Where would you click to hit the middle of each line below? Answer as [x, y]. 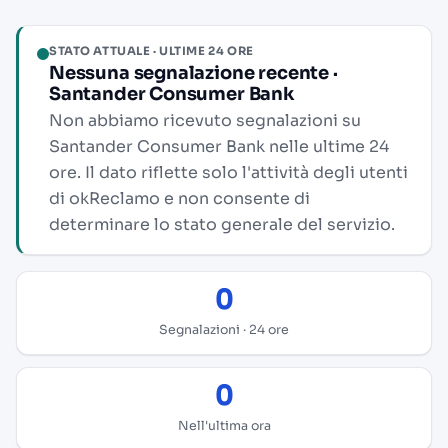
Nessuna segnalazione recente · [193, 73]
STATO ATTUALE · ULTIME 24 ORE [151, 51]
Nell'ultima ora [224, 426]
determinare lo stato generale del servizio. [222, 224]
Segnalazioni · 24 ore [224, 330]
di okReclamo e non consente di [179, 198]
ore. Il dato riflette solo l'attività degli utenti [228, 172]
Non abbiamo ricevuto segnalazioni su [205, 120]
